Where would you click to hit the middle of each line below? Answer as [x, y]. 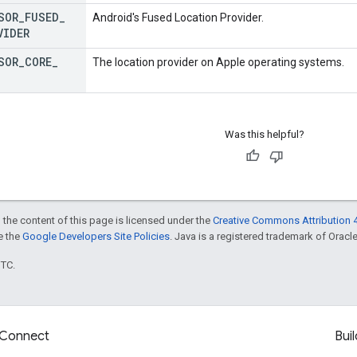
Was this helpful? [264, 134]
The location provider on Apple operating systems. [218, 62]
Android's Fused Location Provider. [178, 17]
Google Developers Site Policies [96, 236]
